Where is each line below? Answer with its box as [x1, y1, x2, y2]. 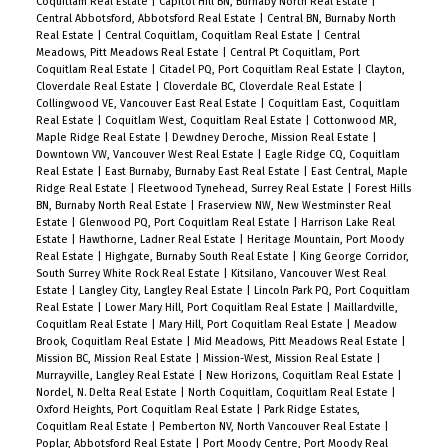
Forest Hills [354, 181, 411, 195]
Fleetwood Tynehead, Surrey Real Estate [137, 181, 347, 195]
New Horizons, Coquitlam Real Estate [205, 368, 397, 382]
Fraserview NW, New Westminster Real [197, 198, 391, 212]
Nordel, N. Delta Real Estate [35, 385, 180, 399]
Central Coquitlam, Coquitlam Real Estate [104, 28, 316, 42]
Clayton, [364, 62, 405, 76]
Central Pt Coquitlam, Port [229, 45, 360, 59]
